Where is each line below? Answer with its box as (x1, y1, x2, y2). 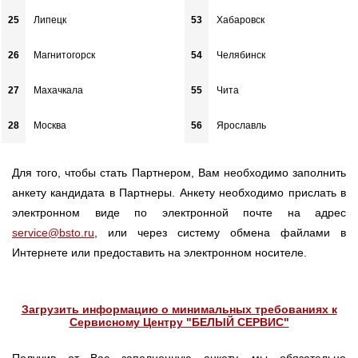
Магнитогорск (34, 49, 96, 61)
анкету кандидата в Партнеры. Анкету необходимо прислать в (12, 185, 346, 199)
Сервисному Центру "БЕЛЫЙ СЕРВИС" (69, 315, 289, 328)
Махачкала (34, 84, 84, 96)
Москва (34, 119, 67, 131)
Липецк (34, 14, 67, 26)
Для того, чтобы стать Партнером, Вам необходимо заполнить (12, 165, 346, 179)
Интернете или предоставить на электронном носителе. (12, 245, 307, 259)
